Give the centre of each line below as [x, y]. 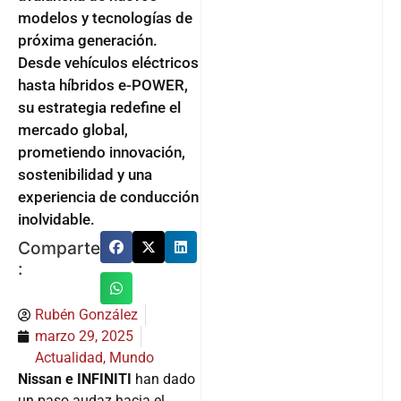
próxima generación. [88, 40]
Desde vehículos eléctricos [108, 63]
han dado [163, 379]
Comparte [59, 248]
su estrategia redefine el [99, 107]
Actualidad [69, 358]
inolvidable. [56, 219]
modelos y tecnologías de [105, 18]
